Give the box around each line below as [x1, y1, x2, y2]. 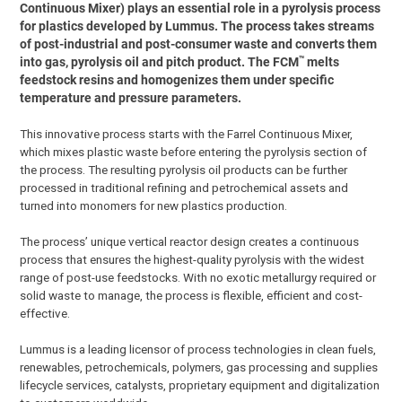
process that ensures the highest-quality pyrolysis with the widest [20, 251, 365, 267]
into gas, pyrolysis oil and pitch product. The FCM [20, 54, 300, 69]
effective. [20, 305, 74, 320]
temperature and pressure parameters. [20, 90, 242, 105]
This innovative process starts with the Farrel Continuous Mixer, [20, 126, 354, 141]
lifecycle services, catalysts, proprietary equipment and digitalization [20, 377, 380, 392]
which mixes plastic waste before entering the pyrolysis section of [20, 144, 368, 159]
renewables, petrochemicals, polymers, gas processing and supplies [20, 359, 379, 374]
